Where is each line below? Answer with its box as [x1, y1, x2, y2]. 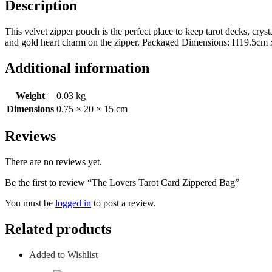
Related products [5, 221, 111, 237]
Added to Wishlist [29, 250, 98, 260]
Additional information [5, 59, 149, 76]
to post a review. [91, 198, 156, 209]
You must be [5, 198, 55, 209]
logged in [55, 198, 91, 209]
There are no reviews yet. [5, 157, 102, 168]
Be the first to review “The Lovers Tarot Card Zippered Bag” [5, 177, 239, 188]
